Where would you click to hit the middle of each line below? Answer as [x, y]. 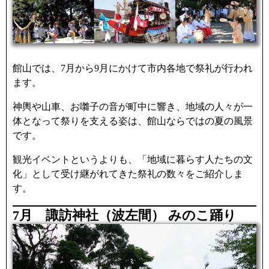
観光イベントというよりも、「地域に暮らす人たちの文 [133, 159]
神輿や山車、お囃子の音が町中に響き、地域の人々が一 [133, 106]
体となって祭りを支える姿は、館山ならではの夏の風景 [133, 121]
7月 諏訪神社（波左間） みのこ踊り [125, 215]
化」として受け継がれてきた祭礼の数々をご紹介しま [128, 174]
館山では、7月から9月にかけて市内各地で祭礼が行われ [133, 68]
